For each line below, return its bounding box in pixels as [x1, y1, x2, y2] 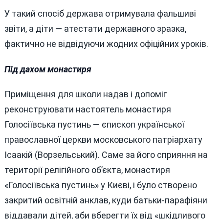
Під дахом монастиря [4, 64, 91, 74]
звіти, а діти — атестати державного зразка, [4, 23, 186, 34]
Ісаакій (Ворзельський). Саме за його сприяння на [4, 150, 208, 160]
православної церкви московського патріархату [4, 134, 202, 145]
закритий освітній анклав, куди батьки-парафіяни [4, 195, 207, 206]
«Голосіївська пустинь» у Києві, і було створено [4, 180, 197, 191]
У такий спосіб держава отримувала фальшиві [4, 8, 196, 19]
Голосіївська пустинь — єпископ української [4, 119, 184, 130]
